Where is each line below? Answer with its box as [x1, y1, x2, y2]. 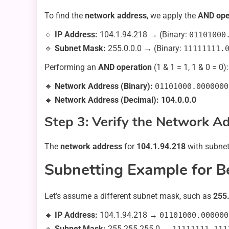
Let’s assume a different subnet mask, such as [44, 191, 213, 201]
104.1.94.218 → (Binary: [98, 29, 189, 39]
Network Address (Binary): [55, 81, 153, 91]
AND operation [98, 62, 152, 72]
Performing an [44, 62, 98, 72]
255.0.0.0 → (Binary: [106, 43, 184, 53]
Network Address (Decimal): [55, 95, 159, 105]
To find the [44, 10, 85, 20]
